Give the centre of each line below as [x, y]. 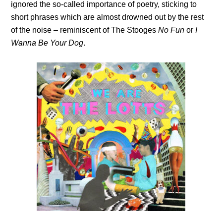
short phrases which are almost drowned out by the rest [108, 17]
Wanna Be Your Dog [47, 43]
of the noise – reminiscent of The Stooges [85, 30]
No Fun [171, 30]
